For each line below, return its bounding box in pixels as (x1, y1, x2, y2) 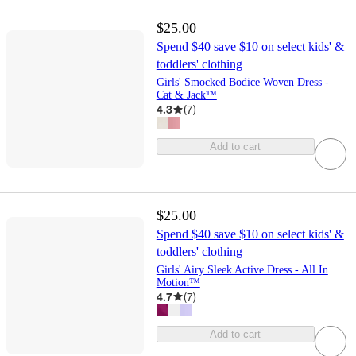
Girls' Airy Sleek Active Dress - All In (156, 263, 328, 276)
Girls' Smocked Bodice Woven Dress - (156, 76, 329, 89)
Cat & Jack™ (156, 89, 217, 102)
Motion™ (156, 276, 200, 288)
